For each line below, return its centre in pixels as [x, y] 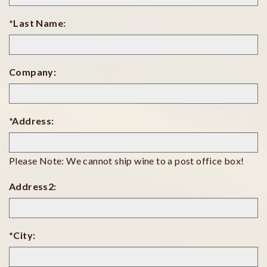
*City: [22, 235]
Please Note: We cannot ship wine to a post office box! [127, 161]
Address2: [33, 187]
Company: [33, 72]
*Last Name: [38, 23]
